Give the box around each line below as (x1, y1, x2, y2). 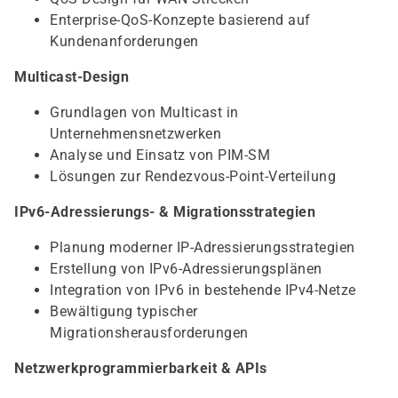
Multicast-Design (14, 68, 129, 85)
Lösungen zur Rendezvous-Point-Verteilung (50, 168, 336, 185)
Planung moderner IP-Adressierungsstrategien (50, 239, 355, 256)
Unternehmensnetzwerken (50, 125, 221, 142)
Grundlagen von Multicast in (50, 104, 239, 121)
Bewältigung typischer (50, 303, 198, 320)
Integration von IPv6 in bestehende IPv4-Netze (50, 282, 356, 298)
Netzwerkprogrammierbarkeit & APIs (14, 360, 267, 377)
